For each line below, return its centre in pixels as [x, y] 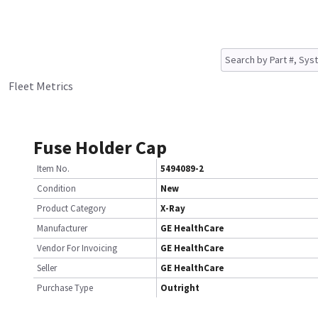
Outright [180, 288]
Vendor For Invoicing [77, 248]
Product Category [71, 208]
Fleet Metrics [41, 86]
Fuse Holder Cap [100, 147]
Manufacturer [62, 228]
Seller [47, 268]
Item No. [53, 169]
